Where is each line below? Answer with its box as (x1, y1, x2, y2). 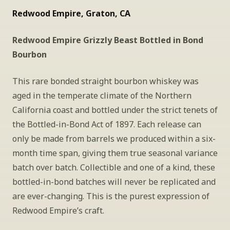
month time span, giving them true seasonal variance (12, 147, 218, 159)
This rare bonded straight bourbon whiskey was (12, 75, 199, 87)
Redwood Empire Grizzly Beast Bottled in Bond (12, 34, 203, 46)
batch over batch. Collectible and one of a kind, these (12, 162, 215, 173)
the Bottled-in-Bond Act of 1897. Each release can (12, 119, 201, 130)
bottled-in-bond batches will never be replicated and (12, 176, 216, 187)
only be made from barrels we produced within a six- (12, 133, 216, 144)
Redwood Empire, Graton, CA (12, 8, 130, 19)
